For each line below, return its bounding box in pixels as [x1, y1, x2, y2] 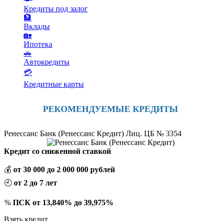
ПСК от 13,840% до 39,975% [13, 198, 113, 207]
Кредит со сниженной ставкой [4, 147, 111, 155]
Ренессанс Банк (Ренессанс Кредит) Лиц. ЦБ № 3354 [4, 129, 182, 138]
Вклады [24, 22, 50, 31]
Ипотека [24, 39, 52, 48]
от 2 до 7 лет [14, 178, 57, 187]
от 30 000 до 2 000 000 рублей [13, 165, 115, 174]
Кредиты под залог [24, 4, 88, 13]
